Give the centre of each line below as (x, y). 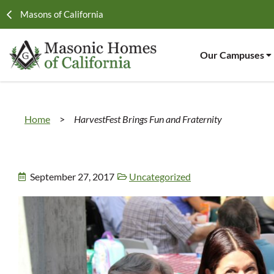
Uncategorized (160, 176)
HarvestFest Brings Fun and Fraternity (148, 119)
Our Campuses (232, 55)
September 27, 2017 (72, 176)
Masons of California (61, 14)
